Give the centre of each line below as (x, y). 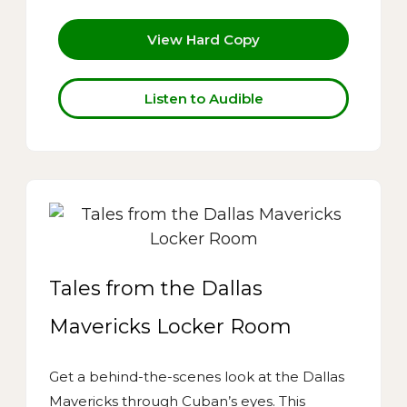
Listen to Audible (203, 98)
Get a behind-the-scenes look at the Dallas (197, 376)
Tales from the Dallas (156, 288)
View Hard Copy (203, 39)
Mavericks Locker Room (170, 326)
